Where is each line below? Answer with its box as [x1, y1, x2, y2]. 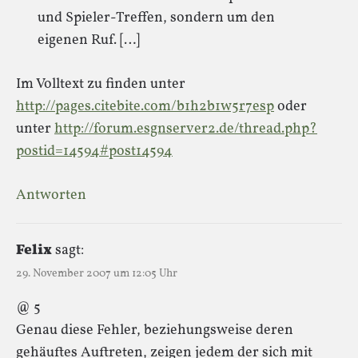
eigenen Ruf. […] [38, 30, 140, 50]
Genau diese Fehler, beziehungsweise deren [16, 320, 293, 340]
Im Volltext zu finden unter [16, 74, 185, 94]
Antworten [16, 185, 86, 205]
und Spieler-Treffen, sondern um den [38, 7, 275, 28]
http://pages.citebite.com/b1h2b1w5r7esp [16, 96, 274, 117]
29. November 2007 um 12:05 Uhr [16, 265, 177, 281]
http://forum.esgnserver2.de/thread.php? [54, 118, 317, 139]
